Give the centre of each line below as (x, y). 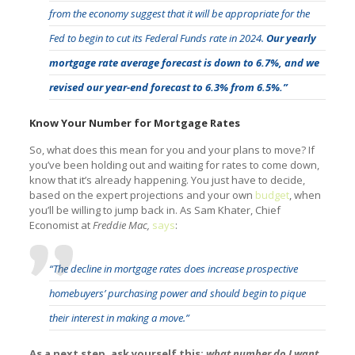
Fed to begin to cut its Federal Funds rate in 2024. (157, 38)
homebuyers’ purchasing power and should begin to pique (177, 294)
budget (272, 195)
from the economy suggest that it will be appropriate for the (179, 14)
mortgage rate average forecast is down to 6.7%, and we (184, 63)
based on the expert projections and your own (142, 195)
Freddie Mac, (121, 225)
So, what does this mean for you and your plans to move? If (172, 150)
